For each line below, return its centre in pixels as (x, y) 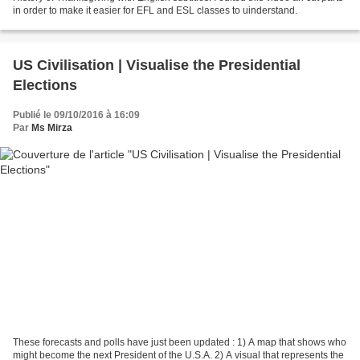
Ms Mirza (52, 127)
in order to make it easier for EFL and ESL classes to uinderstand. (155, 10)
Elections (45, 85)
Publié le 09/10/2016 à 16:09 (76, 115)
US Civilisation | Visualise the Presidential (157, 65)
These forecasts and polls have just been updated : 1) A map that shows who (180, 343)
